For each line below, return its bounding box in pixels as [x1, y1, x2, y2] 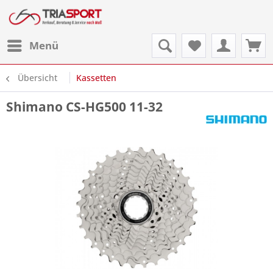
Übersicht [18, 72, 57, 83]
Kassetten [76, 72, 116, 83]
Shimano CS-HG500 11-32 [6, 98, 163, 115]
